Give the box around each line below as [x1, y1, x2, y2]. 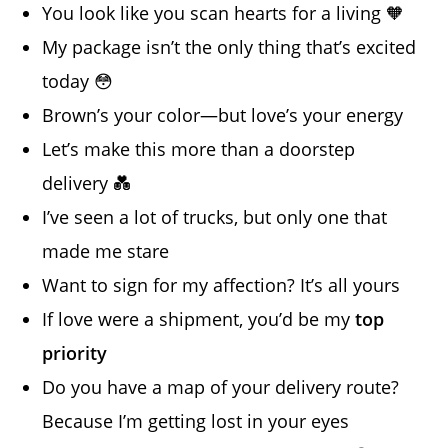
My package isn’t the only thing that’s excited [42, 35, 417, 60]
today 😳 [42, 69, 114, 94]
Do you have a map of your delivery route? [42, 375, 400, 400]
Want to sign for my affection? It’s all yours [42, 273, 401, 298]
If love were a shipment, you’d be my [42, 307, 356, 332]
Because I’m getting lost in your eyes [42, 409, 350, 434]
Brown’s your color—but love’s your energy [42, 103, 404, 128]
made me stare [42, 239, 170, 264]
